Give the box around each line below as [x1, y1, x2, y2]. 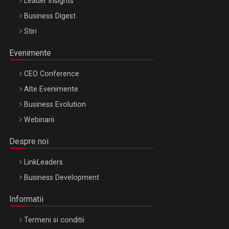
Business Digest [24, 12, 76, 20]
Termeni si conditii [24, 216, 84, 224]
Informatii [9, 194, 43, 204]
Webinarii [24, 116, 54, 124]
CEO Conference [24, 70, 79, 78]
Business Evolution [24, 100, 86, 109]
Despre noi [9, 136, 49, 147]
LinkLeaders [24, 158, 63, 167]
